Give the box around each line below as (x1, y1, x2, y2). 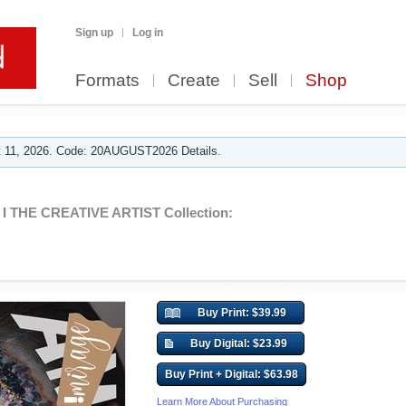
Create (168, 71, 220, 90)
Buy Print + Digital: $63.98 (165, 368, 298, 381)
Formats (75, 71, 140, 90)
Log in (132, 26, 163, 39)
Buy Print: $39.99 (197, 306, 286, 319)
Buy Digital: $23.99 (189, 337, 287, 350)
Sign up (75, 26, 113, 39)
